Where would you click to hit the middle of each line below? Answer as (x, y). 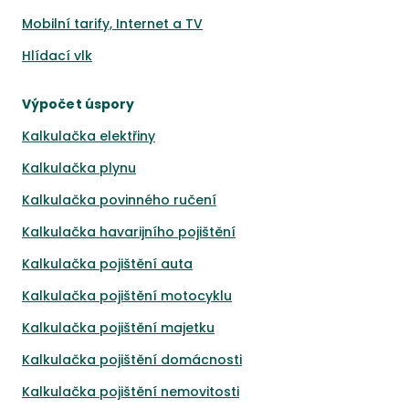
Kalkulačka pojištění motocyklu (127, 296)
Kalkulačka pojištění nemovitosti (131, 392)
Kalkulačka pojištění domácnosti (132, 360)
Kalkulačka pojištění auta (107, 264)
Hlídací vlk (57, 56)
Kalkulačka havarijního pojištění (129, 232)
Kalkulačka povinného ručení (119, 200)
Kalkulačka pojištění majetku (118, 328)
